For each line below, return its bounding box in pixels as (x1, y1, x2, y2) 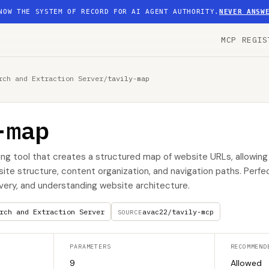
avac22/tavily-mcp (142, 207, 214, 216)
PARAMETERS (70, 243, 111, 250)
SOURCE (117, 208, 142, 216)
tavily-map (107, 74, 150, 83)
